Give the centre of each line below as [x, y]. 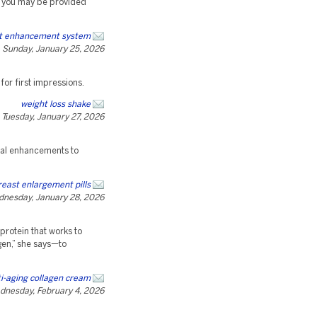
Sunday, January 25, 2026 [53, 49]
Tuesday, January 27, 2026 [53, 117]
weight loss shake [56, 104]
